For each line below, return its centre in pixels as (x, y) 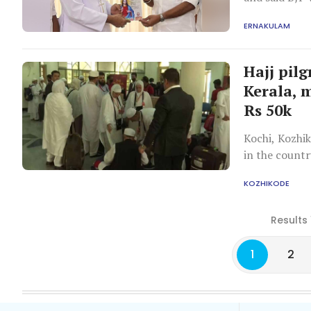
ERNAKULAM (267, 25)
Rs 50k (268, 110)
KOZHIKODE (267, 183)
